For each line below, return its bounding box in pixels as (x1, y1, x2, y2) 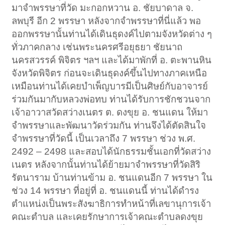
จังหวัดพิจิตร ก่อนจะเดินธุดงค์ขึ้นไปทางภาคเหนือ (12, 68, 207, 79)
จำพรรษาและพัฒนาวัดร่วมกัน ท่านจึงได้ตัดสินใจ (12, 120, 206, 131)
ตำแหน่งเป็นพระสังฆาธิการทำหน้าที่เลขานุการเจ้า (12, 198, 211, 209)
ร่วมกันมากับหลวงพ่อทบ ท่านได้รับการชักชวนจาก (12, 94, 211, 105)
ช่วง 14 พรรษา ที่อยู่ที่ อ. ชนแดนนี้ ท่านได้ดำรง (12, 185, 199, 196)
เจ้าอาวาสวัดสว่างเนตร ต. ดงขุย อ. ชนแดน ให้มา (12, 107, 208, 118)
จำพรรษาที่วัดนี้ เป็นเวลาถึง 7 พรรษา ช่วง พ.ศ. (12, 133, 196, 144)
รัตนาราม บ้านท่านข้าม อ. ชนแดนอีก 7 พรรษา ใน (12, 172, 213, 183)
